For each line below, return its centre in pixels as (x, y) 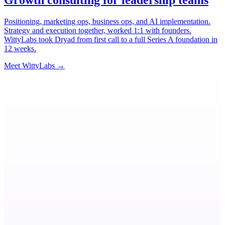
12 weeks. (20, 48)
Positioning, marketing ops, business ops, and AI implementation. (107, 21)
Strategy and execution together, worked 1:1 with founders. (98, 30)
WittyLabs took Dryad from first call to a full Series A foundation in (111, 39)
